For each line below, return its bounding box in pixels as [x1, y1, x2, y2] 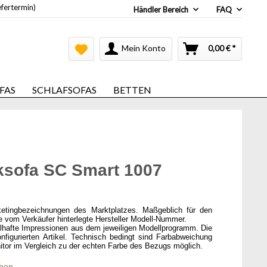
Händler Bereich [133, 5, 190, 14]
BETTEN [113, 84, 151, 95]
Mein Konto [122, 43, 166, 53]
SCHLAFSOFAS [32, 84, 97, 95]
